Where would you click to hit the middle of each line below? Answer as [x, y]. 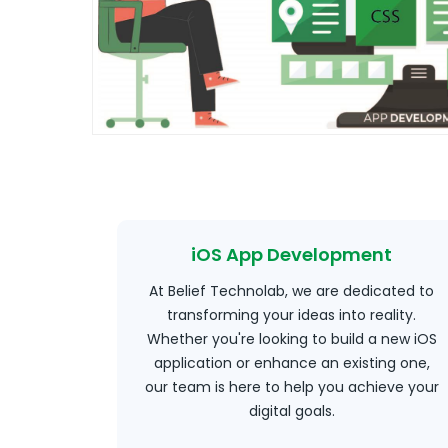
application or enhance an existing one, [291, 363]
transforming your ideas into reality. [292, 315]
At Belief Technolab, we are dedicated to [292, 291]
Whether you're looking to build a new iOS [291, 339]
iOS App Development [292, 254]
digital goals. [291, 411]
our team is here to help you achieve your [291, 387]
